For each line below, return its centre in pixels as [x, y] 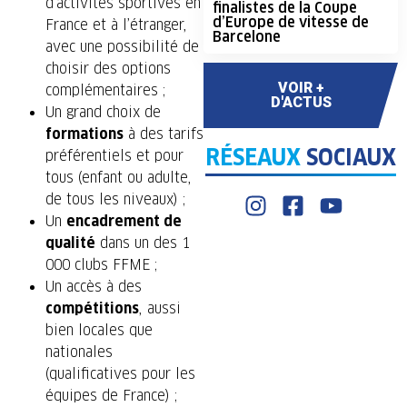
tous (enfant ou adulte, [119, 178]
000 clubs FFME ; [101, 265]
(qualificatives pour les [120, 374]
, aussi [160, 309]
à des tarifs [164, 134]
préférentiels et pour [114, 156]
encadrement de [124, 222]
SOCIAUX [348, 157]
